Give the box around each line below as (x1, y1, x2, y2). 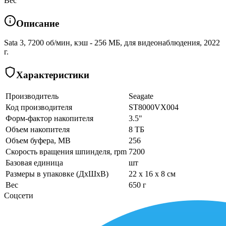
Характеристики (16, 70, 89, 81)
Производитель (6, 91, 59, 100)
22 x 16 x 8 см (129, 169, 176, 178)
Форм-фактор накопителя (6, 114, 93, 123)
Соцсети (4, 191, 33, 200)
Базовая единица (6, 158, 63, 167)
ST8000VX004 (129, 102, 179, 111)
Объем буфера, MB (6, 136, 71, 145)
